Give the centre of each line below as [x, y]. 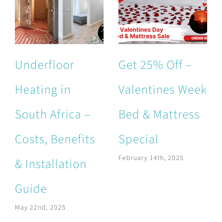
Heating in [43, 90]
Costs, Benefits [55, 139]
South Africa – [53, 115]
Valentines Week [163, 90]
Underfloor [44, 65]
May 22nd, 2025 [40, 208]
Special [138, 139]
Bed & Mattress [159, 115]
